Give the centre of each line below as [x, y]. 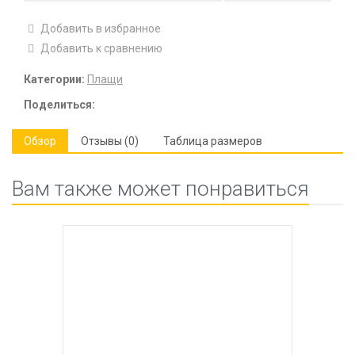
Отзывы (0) [110, 141]
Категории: [54, 79]
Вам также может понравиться [160, 189]
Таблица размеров [213, 141]
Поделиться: [59, 105]
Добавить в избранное [101, 29]
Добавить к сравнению [100, 48]
